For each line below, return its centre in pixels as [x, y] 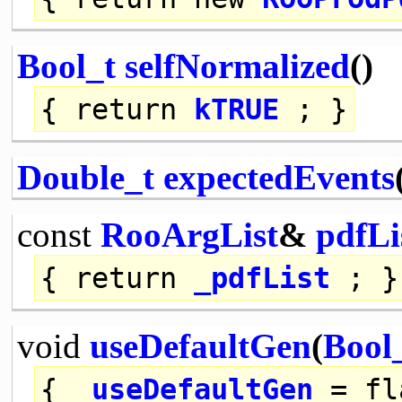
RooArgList [189, 234]
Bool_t [66, 66]
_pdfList [262, 278]
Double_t [85, 177]
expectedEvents [279, 177]
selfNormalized [237, 66]
